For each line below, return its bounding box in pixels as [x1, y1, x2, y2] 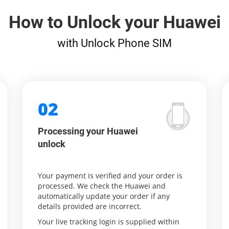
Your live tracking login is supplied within [38, 217, 179, 226]
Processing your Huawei [38, 126, 138, 136]
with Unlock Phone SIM [57, 36, 172, 50]
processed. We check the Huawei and [38, 181, 166, 191]
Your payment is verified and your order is [38, 171, 182, 180]
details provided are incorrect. [38, 201, 142, 211]
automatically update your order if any [38, 191, 170, 201]
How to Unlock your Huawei [8, 12, 221, 32]
